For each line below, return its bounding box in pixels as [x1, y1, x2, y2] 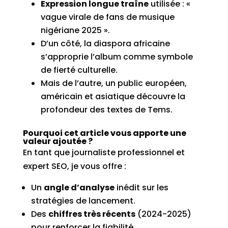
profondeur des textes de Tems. [40, 104, 173, 116]
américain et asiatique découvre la [40, 91, 185, 102]
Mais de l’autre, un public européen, [40, 77, 187, 89]
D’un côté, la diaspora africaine [40, 38, 170, 49]
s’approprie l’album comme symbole [40, 51, 193, 63]
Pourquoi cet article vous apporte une [22, 127, 186, 139]
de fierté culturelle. [40, 64, 118, 76]
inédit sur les [114, 182, 168, 193]
